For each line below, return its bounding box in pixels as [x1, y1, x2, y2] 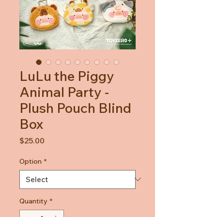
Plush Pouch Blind [19, 99, 131, 116]
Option [19, 156, 42, 166]
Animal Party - [19, 83, 109, 100]
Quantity [19, 196, 47, 205]
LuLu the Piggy [19, 67, 114, 84]
